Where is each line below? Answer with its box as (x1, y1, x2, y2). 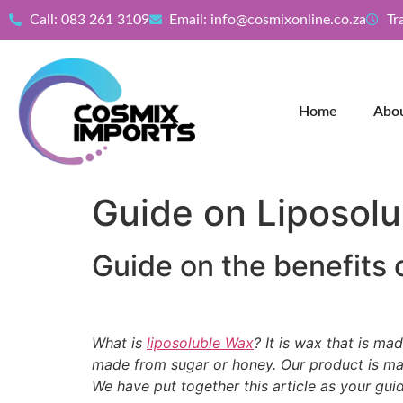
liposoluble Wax (147, 334, 254, 353)
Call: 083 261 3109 (29, 13, 149, 27)
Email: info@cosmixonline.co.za (169, 13, 366, 27)
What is (92, 334, 147, 353)
